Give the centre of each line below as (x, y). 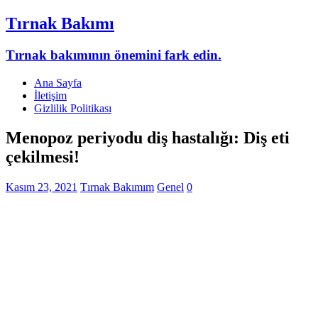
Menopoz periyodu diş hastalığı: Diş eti (148, 138)
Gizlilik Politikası (73, 108)
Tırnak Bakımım (117, 187)
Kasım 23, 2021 (42, 187)
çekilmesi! (43, 157)
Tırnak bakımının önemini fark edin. (114, 55)
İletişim (50, 95)
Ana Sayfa (58, 82)
